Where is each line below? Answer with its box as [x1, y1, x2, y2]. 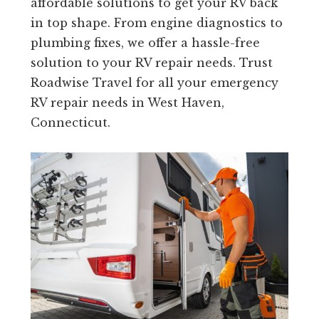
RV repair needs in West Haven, [30, 95, 224, 110]
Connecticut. [30, 115, 110, 130]
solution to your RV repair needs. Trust [30, 56, 273, 70]
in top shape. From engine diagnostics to [30, 16, 283, 31]
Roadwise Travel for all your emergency [30, 75, 278, 90]
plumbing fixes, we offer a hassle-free [30, 36, 260, 51]
